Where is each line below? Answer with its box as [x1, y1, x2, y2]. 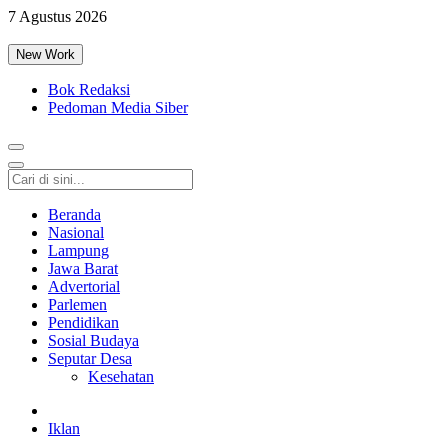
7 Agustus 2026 [8, 8, 107, 25]
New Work [16, 47, 75, 62]
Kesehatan [88, 368, 154, 385]
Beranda [48, 206, 101, 223]
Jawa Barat [48, 260, 118, 277]
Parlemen [48, 296, 107, 313]
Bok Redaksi [48, 81, 130, 98]
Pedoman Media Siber [48, 99, 188, 116]
